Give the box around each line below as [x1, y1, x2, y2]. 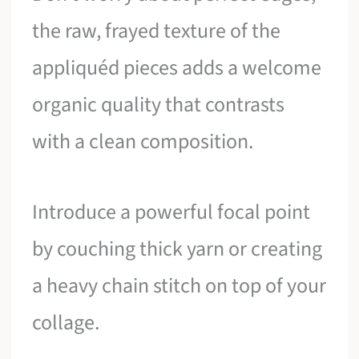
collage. [32, 307, 100, 337]
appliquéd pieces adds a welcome [32, 53, 322, 83]
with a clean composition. [32, 127, 254, 157]
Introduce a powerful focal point [32, 196, 311, 227]
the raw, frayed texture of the [32, 16, 281, 46]
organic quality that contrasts [32, 90, 285, 120]
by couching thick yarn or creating [32, 233, 323, 264]
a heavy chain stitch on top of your [32, 270, 327, 301]
